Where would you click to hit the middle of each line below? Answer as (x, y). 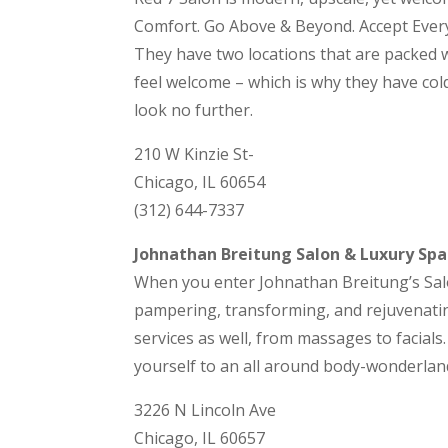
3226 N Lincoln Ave (205, 410)
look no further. (194, 110)
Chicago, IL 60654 (200, 182)
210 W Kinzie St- (194, 154)
